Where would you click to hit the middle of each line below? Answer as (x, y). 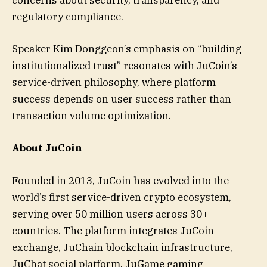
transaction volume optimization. (91, 116)
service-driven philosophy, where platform (114, 83)
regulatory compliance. (68, 17)
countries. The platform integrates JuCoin (113, 230)
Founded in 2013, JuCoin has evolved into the (120, 180)
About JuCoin (47, 148)
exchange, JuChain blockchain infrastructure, (122, 247)
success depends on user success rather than (122, 99)
